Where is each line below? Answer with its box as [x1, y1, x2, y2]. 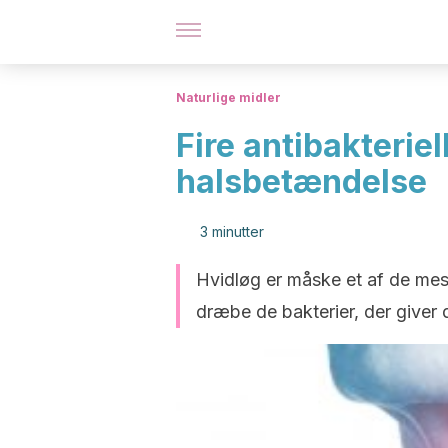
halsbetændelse [176, 162, 427, 201]
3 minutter [200, 223, 264, 240]
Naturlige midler [176, 90, 281, 105]
